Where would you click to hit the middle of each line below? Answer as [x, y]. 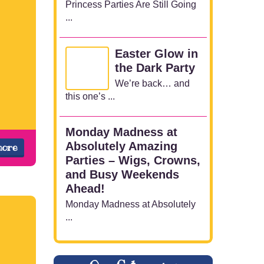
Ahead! [85, 189]
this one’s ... [90, 96]
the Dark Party [155, 67]
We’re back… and [152, 83]
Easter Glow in [156, 53]
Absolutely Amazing [121, 146]
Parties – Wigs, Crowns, [133, 161]
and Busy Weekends [122, 175]
